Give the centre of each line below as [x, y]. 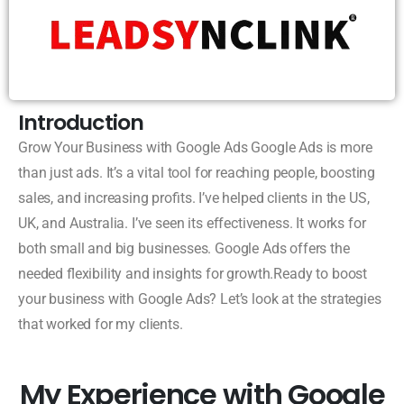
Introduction [81, 122]
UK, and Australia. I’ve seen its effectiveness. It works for [192, 223]
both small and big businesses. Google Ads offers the [184, 248]
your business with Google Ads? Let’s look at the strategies [200, 298]
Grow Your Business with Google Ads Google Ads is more [195, 147]
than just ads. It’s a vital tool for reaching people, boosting [197, 172]
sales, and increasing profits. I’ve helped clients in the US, [194, 197]
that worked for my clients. [101, 324]
